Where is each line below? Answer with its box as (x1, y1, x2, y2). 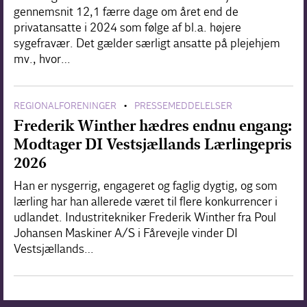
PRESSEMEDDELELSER (134, 99, 232, 112)
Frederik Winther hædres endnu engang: (14, 116, 292, 135)
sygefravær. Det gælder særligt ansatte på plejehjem (14, 36, 280, 51)
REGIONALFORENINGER (14, 99, 116, 112)
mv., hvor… (14, 51, 71, 66)
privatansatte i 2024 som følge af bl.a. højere (14, 20, 241, 35)
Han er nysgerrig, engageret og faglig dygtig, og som (14, 178, 278, 193)
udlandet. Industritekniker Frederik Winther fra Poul (14, 210, 276, 225)
